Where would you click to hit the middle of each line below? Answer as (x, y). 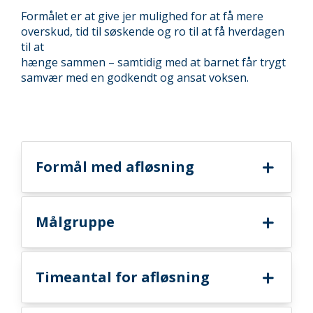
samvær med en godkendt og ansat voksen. (135, 78)
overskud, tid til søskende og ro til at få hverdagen (153, 31)
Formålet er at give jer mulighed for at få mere (142, 16)
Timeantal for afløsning (123, 277)
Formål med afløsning (115, 167)
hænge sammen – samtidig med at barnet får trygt (153, 62)
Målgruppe (75, 222)
